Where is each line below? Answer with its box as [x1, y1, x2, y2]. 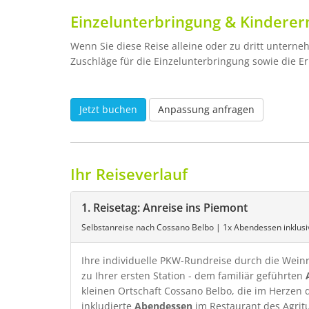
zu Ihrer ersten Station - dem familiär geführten [81, 269, 306, 282]
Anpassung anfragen [158, 103, 255, 116]
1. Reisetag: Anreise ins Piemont [81, 200, 248, 215]
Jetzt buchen [79, 103, 137, 116]
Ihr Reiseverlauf [70, 163, 188, 184]
